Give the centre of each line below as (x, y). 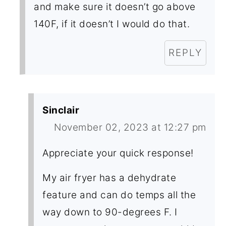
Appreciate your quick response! (118, 153)
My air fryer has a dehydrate (109, 178)
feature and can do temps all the (119, 195)
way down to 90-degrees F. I (110, 212)
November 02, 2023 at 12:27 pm (130, 127)
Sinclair (61, 110)
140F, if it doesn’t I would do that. (112, 24)
